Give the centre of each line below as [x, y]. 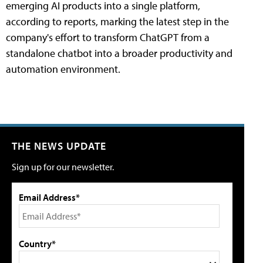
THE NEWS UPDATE [59, 146]
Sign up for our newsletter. [63, 167]
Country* [37, 244]
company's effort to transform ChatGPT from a [108, 38]
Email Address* [49, 198]
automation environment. [63, 69]
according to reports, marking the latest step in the [117, 22]
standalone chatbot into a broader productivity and [119, 53]
